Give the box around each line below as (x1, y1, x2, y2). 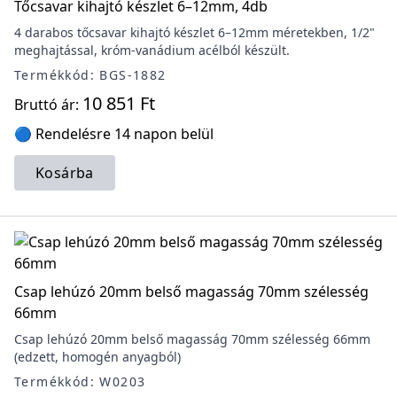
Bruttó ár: (14, 95, 82, 114)
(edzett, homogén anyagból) (14, 348, 181, 365)
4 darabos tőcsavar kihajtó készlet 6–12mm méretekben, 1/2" (14, 24, 375, 41)
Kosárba (35, 163, 94, 183)
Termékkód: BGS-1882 (14, 66, 167, 83)
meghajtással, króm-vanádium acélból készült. (14, 42, 290, 58)
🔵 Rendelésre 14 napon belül (14, 124, 214, 144)
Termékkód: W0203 (14, 373, 146, 390)
